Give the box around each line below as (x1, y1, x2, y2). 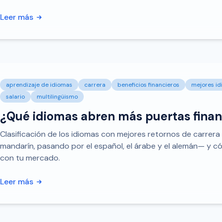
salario (6, 93, 25, 101)
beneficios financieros (117, 81, 179, 89)
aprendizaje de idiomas (6, 81, 72, 89)
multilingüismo (37, 93, 78, 101)
